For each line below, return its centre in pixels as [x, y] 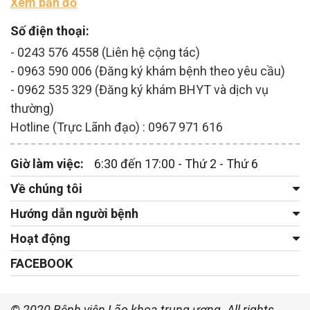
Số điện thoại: [50, 31]
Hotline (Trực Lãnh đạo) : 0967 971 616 [117, 127]
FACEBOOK [42, 264]
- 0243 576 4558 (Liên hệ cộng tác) [105, 53]
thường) [32, 109]
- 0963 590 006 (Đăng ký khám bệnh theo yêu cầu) [148, 71]
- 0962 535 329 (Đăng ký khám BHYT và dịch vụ [139, 90]
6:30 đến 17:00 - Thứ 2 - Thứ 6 [176, 164]
